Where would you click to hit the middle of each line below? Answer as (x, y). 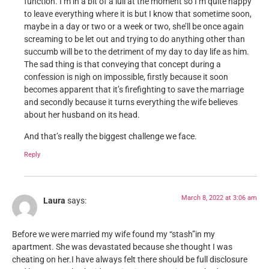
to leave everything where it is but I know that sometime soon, (138, 14)
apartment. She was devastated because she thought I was (122, 247)
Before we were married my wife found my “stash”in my (113, 235)
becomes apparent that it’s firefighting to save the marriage (134, 90)
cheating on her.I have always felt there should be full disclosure (130, 260)
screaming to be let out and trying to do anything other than (134, 40)
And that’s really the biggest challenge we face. (110, 136)
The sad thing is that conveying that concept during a (122, 65)
